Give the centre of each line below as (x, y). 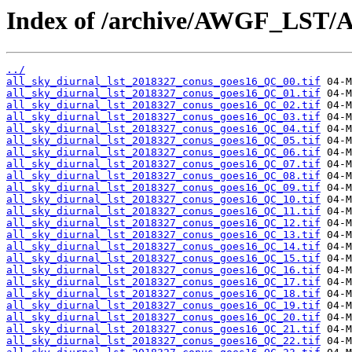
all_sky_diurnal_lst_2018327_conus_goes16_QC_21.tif (163, 329)
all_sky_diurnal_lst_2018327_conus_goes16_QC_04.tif (163, 129)
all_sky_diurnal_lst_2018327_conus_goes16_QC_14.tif (163, 247)
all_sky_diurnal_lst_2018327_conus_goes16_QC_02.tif (163, 105)
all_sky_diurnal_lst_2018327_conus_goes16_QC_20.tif (163, 317)
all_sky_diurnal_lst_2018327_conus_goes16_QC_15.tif (163, 258)
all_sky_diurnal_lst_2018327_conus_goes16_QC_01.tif (163, 93)
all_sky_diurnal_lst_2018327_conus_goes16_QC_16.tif (163, 270)
